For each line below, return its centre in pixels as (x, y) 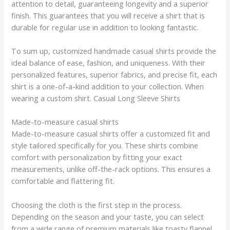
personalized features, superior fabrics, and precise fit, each (114, 74)
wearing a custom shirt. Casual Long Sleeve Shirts (96, 98)
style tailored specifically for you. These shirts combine (105, 146)
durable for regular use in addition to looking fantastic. (105, 27)
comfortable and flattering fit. (63, 181)
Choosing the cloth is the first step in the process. (97, 205)
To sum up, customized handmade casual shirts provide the (114, 51)
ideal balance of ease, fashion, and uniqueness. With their (109, 63)
